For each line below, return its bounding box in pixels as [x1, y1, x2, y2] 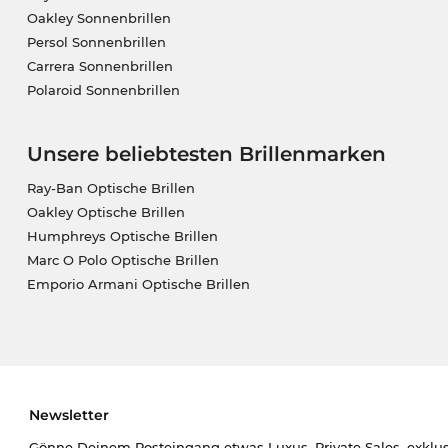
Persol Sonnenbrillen [26, 33, 166, 50]
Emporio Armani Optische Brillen [26, 275, 250, 292]
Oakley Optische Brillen [26, 203, 185, 220]
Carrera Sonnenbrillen [26, 57, 173, 74]
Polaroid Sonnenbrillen [26, 81, 180, 98]
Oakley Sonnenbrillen [26, 9, 171, 26]
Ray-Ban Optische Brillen [26, 179, 195, 196]
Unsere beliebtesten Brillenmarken [26, 141, 386, 166]
